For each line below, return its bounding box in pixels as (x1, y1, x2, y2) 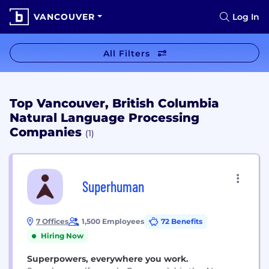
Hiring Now (41, 231, 83, 240)
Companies (10, 125, 85, 139)
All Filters (103, 48, 150, 59)
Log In (232, 11, 259, 22)
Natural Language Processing (10, 110, 199, 125)
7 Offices (36, 217, 68, 226)
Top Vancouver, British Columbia (10, 96, 219, 110)
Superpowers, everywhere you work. (27, 253, 189, 264)
